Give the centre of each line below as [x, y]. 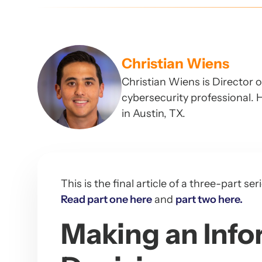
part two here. [209, 199]
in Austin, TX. [154, 113]
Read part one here [106, 199]
